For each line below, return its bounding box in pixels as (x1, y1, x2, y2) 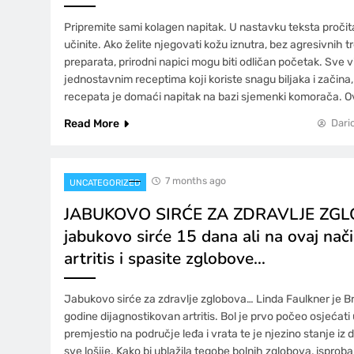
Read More (64, 116, 119, 130)
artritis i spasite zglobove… (64, 247, 265, 269)
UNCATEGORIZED (70, 177, 141, 188)
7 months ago (165, 174, 226, 186)
